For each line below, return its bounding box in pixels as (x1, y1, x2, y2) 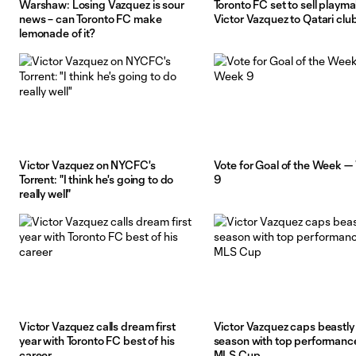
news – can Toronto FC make (19, 12, 162, 26)
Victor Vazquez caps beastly (213, 319, 354, 333)
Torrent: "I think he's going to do (19, 172, 174, 187)
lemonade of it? (19, 26, 95, 41)
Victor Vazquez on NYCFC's (19, 158, 156, 172)
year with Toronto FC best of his (19, 333, 175, 347)
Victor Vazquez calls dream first (19, 319, 176, 333)
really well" (19, 187, 72, 201)
